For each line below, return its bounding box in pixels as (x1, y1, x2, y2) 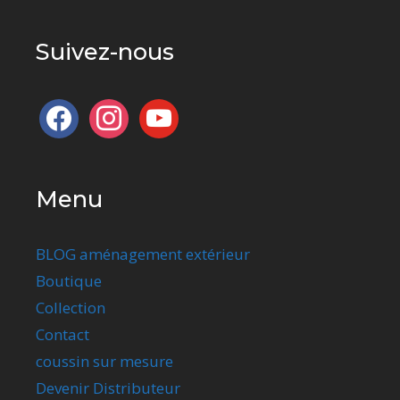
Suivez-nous (36, 37, 174, 66)
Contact (36, 324, 89, 346)
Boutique (36, 271, 102, 292)
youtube (138, 99, 198, 121)
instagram (88, 99, 162, 121)
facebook (38, 99, 104, 121)
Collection (36, 297, 105, 319)
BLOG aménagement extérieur (36, 244, 250, 265)
